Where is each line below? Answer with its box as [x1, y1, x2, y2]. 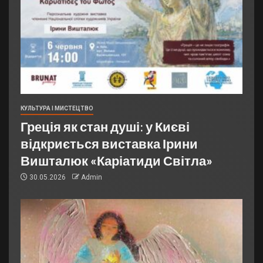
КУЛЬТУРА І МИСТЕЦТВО [21, 104, 93, 112]
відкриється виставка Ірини [21, 135, 198, 151]
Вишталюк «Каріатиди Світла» [21, 152, 213, 168]
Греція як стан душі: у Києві [21, 118, 190, 134]
